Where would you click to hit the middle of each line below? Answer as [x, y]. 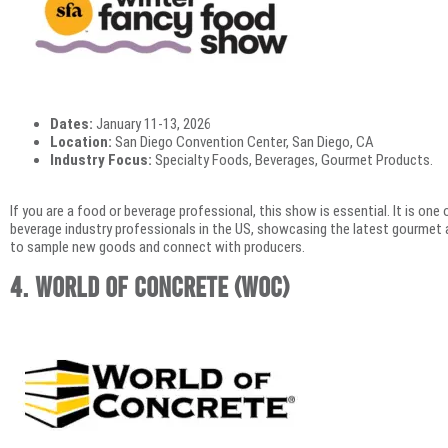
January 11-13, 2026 [152, 124]
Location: [81, 142]
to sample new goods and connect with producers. [157, 246]
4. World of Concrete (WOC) [149, 286]
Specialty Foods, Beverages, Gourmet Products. [292, 160]
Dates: [71, 124]
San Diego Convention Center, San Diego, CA [243, 142]
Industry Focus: [101, 160]
